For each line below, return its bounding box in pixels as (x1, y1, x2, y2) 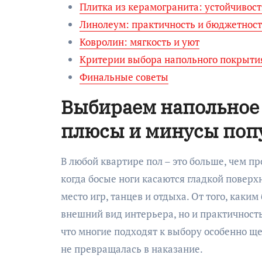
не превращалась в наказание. (61, 242, 203, 256)
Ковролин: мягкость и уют (80, 35, 199, 49)
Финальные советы (80, 70, 168, 84)
